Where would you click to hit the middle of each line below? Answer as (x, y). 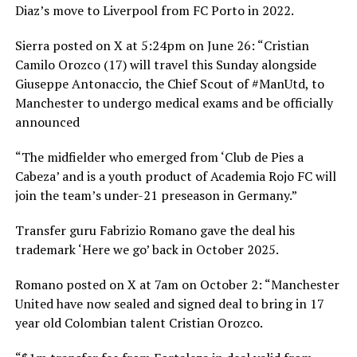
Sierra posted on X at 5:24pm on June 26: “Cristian (162, 45)
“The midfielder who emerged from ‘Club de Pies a (159, 157)
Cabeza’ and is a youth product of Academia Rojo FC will (175, 176)
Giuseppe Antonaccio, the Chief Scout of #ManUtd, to (169, 83)
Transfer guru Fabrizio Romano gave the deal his (155, 230)
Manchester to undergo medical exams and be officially (174, 102)
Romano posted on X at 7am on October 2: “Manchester (177, 284)
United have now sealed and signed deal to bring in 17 (169, 303)
